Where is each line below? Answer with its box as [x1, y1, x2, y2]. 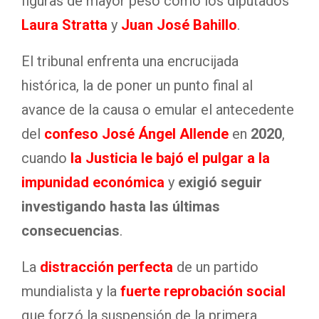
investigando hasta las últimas [21, 198, 220, 215]
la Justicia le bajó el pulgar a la [67, 150, 270, 167]
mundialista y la [21, 283, 117, 300]
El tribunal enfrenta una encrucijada [21, 53, 239, 70]
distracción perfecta [40, 258, 173, 276]
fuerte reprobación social [120, 283, 286, 300]
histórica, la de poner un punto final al [21, 77, 253, 94]
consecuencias [21, 222, 120, 239]
